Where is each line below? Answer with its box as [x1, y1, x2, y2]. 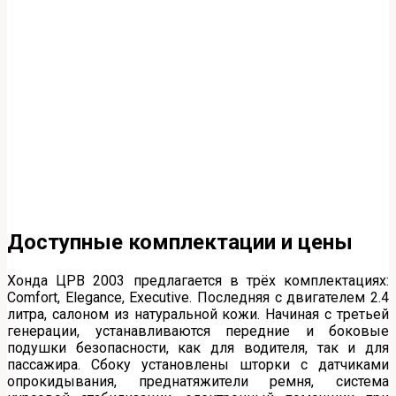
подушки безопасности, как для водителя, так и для [7, 339, 389, 356]
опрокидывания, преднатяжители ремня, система [7, 372, 389, 390]
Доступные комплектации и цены [7, 229, 353, 255]
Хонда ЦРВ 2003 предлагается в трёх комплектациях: [7, 271, 389, 289]
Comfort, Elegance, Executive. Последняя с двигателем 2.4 [7, 288, 389, 306]
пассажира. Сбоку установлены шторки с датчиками [7, 355, 389, 373]
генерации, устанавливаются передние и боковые [7, 322, 389, 339]
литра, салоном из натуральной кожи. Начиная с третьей [7, 305, 389, 323]
